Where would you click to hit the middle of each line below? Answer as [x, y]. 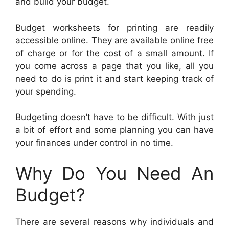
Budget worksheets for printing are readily [114, 27]
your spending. [46, 91]
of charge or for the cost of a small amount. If [114, 53]
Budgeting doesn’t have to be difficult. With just [114, 117]
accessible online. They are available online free [114, 40]
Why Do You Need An [114, 173]
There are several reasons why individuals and [114, 222]
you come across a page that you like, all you [114, 66]
